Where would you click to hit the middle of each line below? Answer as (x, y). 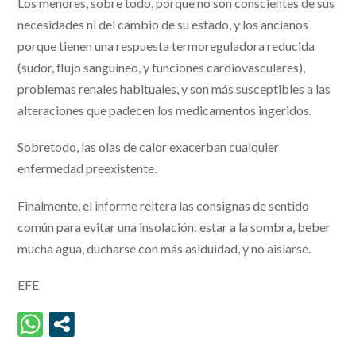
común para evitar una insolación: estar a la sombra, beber (174, 226)
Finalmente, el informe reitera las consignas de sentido (164, 205)
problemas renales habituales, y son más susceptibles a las (174, 89)
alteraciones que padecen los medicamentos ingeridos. (165, 110)
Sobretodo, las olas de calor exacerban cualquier (149, 147)
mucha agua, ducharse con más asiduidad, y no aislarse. (164, 248)
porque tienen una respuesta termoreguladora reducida (166, 46)
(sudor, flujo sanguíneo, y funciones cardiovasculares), (162, 68)
